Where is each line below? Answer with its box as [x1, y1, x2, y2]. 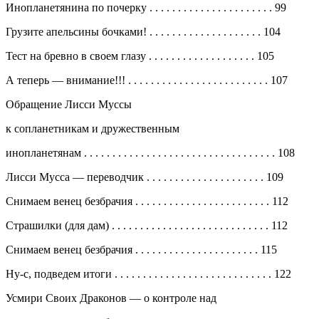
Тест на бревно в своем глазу [6, 49, 149, 62]
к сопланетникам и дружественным [6, 122, 179, 135]
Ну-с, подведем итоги [6, 267, 115, 280]
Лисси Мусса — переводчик [6, 170, 147, 183]
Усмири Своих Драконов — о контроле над [6, 291, 216, 304]
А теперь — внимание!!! [6, 73, 128, 86]
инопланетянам [6, 146, 84, 159]
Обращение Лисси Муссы [6, 98, 132, 110]
